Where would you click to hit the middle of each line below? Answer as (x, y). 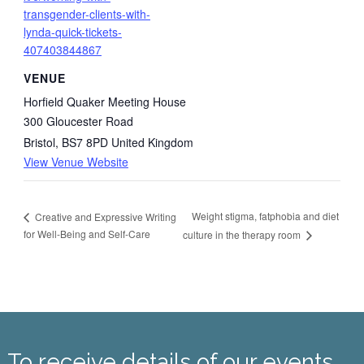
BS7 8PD (84, 143)
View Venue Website (76, 162)
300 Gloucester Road (78, 121)
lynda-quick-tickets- (72, 31)
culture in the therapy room (243, 235)
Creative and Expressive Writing (104, 216)
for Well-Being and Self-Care (87, 234)
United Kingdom (152, 143)
